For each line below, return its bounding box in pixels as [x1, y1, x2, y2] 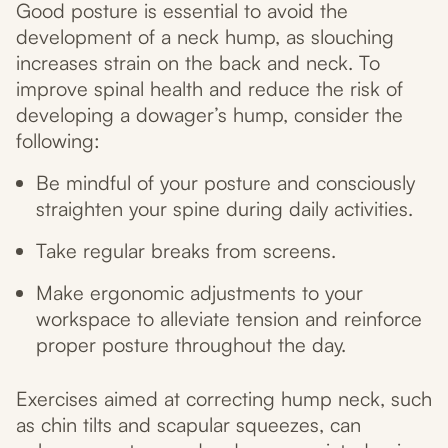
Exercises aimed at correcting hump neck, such [16, 386, 432, 412]
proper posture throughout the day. [36, 332, 346, 358]
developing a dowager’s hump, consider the [16, 102, 403, 128]
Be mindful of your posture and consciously [36, 170, 415, 196]
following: [16, 128, 100, 154]
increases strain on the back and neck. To [16, 50, 380, 76]
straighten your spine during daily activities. [36, 196, 413, 222]
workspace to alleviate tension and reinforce [36, 306, 422, 332]
